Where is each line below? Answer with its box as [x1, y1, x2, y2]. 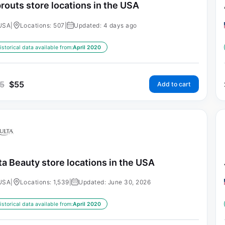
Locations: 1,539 [20, 178, 69, 186]
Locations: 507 [20, 21, 65, 29]
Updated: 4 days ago [74, 21, 137, 29]
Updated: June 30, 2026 [78, 178, 151, 186]
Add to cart [157, 80, 191, 88]
